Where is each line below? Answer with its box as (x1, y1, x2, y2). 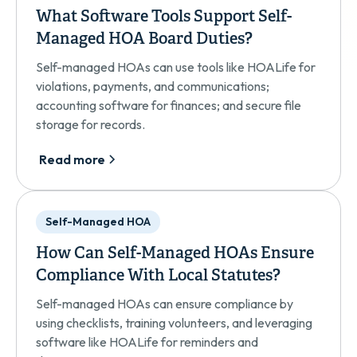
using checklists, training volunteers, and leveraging (36, 315, 312, 331)
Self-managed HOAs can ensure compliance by (36, 296, 293, 312)
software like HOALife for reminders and (36, 334, 258, 350)
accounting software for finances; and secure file (36, 97, 301, 113)
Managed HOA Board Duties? (36, 29, 253, 49)
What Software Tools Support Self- (36, 7, 292, 27)
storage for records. (36, 116, 145, 132)
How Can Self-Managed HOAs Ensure (36, 244, 314, 264)
